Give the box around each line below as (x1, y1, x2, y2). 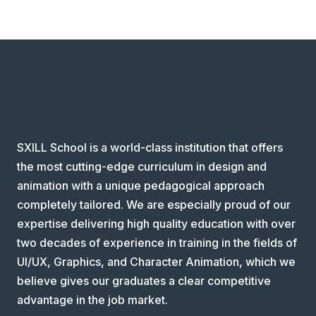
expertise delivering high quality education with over (17, 216, 296, 231)
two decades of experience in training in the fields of (17, 235, 297, 250)
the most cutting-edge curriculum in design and (17, 159, 267, 174)
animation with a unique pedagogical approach (17, 178, 265, 193)
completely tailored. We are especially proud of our (17, 197, 291, 212)
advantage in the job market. (17, 292, 168, 307)
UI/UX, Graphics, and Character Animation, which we (17, 254, 296, 269)
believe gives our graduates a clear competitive (17, 273, 271, 288)
